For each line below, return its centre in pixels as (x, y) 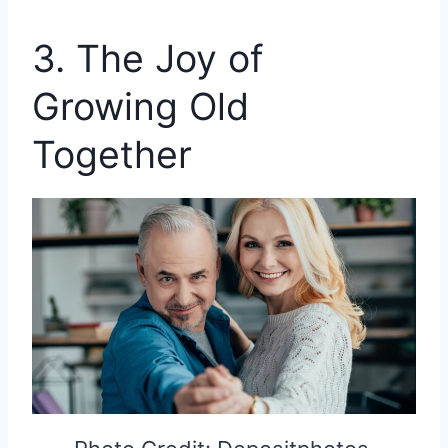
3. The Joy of (147, 58)
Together (112, 154)
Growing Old (140, 106)
